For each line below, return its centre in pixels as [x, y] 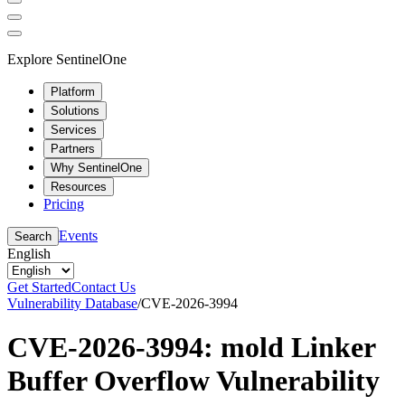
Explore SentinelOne [67, 59]
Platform [73, 91]
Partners [73, 148]
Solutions [75, 110]
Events [78, 235]
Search [33, 236]
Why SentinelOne [96, 167]
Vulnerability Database [72, 303]
